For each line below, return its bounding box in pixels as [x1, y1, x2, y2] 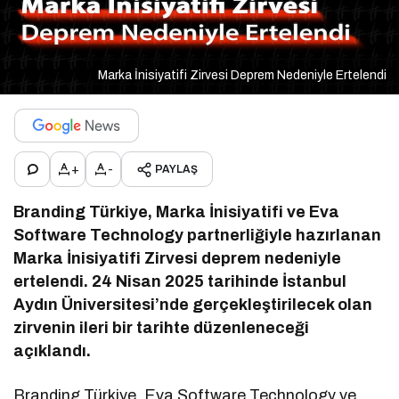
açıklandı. [13, 342, 91, 361]
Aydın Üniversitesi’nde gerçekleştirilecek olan [13, 296, 373, 314]
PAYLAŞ [155, 163, 198, 176]
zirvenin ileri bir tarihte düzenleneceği [13, 319, 310, 338]
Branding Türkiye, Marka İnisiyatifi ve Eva [13, 203, 340, 222]
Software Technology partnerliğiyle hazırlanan [13, 226, 382, 245]
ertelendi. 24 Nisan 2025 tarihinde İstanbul [13, 273, 347, 291]
